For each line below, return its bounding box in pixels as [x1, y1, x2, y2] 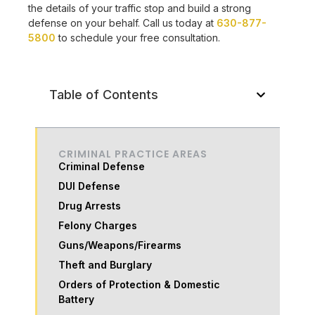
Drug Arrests [58, 200, 122, 212]
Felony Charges [58, 219, 138, 232]
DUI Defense [58, 180, 121, 193]
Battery [58, 293, 95, 306]
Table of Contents [49, 87, 159, 103]
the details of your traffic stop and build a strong [28, 1, 252, 14]
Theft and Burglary [58, 259, 153, 271]
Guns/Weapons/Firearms [58, 239, 182, 252]
